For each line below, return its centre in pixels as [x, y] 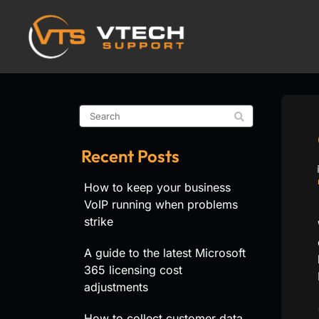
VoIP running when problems [161, 204]
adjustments [116, 287]
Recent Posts [130, 156]
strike [99, 221]
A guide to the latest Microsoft [165, 253]
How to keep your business [157, 187]
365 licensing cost [133, 270]
